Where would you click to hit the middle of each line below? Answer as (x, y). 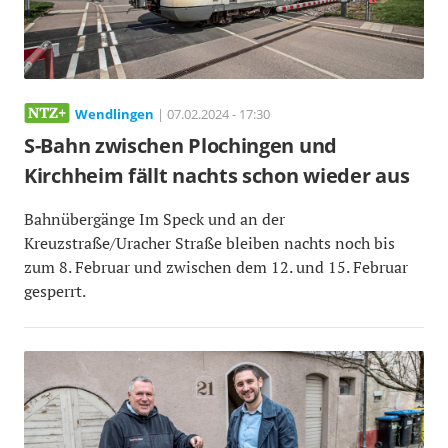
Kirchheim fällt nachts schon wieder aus (217, 175)
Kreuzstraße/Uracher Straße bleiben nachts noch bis (209, 242)
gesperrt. (55, 290)
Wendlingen (114, 113)
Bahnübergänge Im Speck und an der (154, 218)
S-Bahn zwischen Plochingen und (180, 145)
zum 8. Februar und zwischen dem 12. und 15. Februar (216, 266)
